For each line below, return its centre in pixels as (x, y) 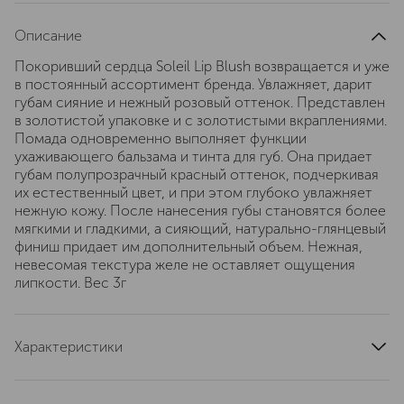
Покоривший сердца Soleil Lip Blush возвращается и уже (202, 66)
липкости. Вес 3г (70, 283)
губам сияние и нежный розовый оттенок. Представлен (200, 102)
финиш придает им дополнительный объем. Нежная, (188, 247)
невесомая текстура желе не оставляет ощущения (185, 265)
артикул (40, 377)
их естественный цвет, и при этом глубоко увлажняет (193, 193)
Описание (48, 36)
